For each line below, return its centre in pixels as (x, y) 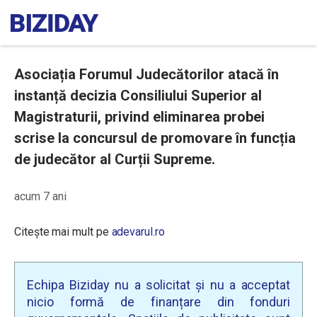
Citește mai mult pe (63, 232)
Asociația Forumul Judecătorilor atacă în (146, 74)
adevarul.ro (138, 232)
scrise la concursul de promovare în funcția (155, 138)
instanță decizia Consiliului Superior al (138, 96)
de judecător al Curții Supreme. (115, 159)
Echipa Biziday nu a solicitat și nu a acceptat (158, 285)
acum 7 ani (40, 196)
